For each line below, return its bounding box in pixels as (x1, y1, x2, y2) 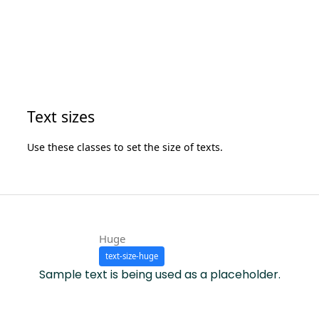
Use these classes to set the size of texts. (27, 140, 224, 155)
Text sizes (27, 106, 95, 127)
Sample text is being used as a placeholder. (38, 266, 281, 283)
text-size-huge (105, 250, 158, 261)
